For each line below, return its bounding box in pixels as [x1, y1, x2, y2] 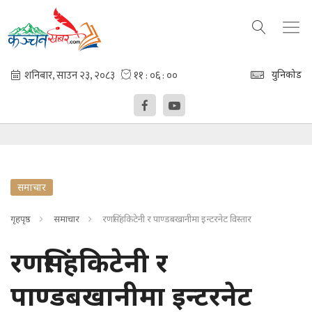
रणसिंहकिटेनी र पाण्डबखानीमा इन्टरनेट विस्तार [102, 212, 251, 225]
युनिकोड [272, 68, 302, 81]
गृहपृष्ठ [10, 212, 31, 225]
